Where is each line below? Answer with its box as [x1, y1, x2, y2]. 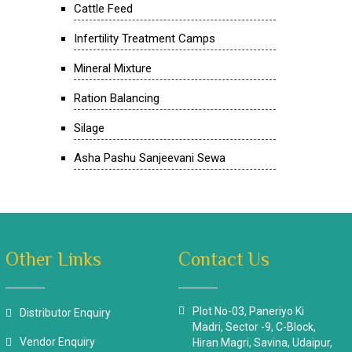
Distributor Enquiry [19, 306, 111, 319]
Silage [73, 121, 104, 135]
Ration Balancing [73, 91, 159, 105]
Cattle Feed [73, 2, 133, 16]
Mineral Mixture [73, 61, 152, 75]
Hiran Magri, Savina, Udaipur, [192, 336, 333, 349]
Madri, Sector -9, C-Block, [192, 321, 317, 333]
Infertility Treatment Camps [73, 31, 215, 46]
